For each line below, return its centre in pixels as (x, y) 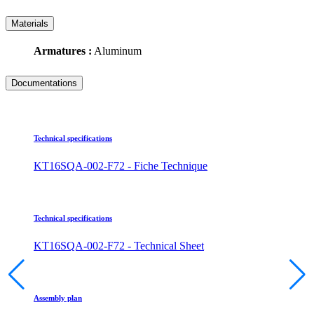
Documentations (44, 83)
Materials (30, 23)
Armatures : (63, 50)
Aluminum (117, 50)
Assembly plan (58, 298)
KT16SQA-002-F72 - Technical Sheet (119, 246)
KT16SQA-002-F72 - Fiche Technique (121, 166)
